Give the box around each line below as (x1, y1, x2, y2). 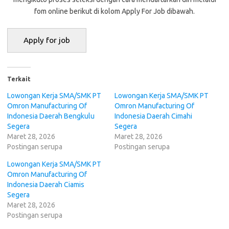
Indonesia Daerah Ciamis (7, 180, 84, 189)
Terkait (7, 75, 31, 82)
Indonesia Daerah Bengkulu (7, 111, 95, 120)
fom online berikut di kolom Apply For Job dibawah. (34, 7, 195, 15)
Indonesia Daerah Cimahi (114, 111, 192, 120)
